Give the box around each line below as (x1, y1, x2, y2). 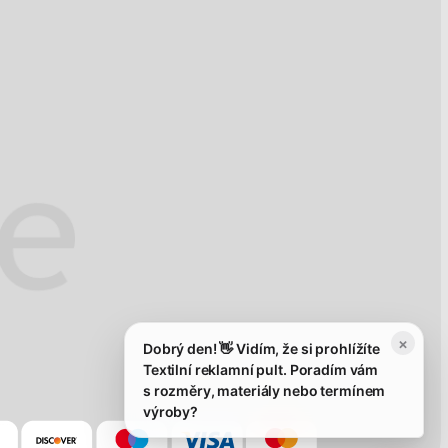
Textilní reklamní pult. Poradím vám (143, 361, 379, 378)
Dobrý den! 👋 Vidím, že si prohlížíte (143, 340, 380, 357)
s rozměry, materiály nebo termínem (143, 382, 386, 399)
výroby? (143, 403, 199, 420)
